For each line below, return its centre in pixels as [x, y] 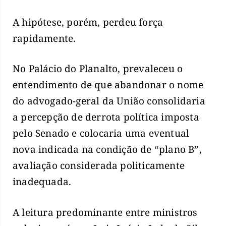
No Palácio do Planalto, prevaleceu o [98, 69]
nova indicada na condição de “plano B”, [107, 150]
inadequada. [42, 182]
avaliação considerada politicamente [99, 166]
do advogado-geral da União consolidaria [109, 101]
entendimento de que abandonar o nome [108, 85]
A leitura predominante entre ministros [105, 212]
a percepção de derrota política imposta [106, 117]
